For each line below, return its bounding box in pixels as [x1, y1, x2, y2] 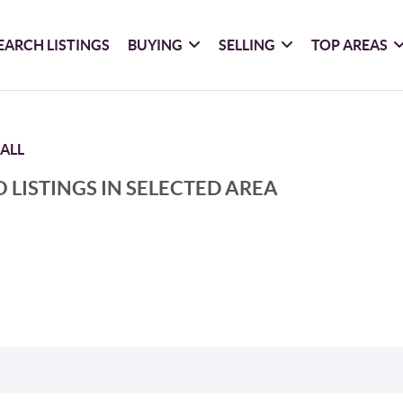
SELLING [219, 36, 276, 53]
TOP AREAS [311, 36, 389, 53]
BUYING [128, 36, 184, 53]
